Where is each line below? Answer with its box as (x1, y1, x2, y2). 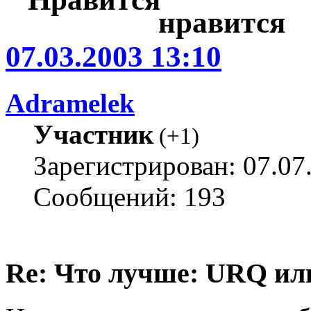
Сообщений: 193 (33, 181, 226, 212)
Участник (33, 119, 153, 149)
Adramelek (6, 87, 135, 118)
